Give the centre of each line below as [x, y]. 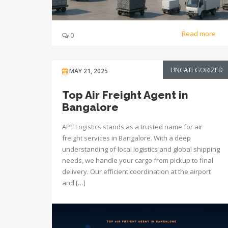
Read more [199, 33]
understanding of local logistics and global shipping [141, 149]
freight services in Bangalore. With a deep [126, 138]
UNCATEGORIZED [197, 70]
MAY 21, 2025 [89, 71]
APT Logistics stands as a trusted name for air [132, 127]
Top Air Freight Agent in [125, 95]
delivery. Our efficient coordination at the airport [136, 172]
